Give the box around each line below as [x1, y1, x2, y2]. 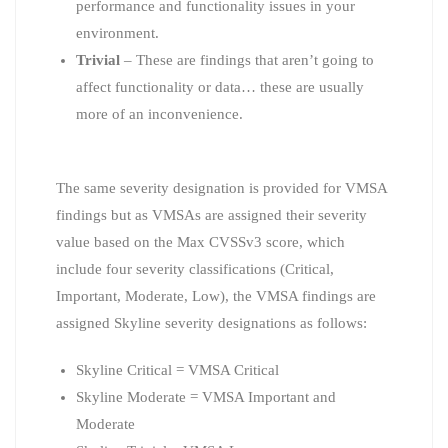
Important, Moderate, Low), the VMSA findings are [56, 287, 376, 304]
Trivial [76, 51, 120, 68]
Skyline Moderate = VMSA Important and [76, 388, 336, 405]
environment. [76, 24, 159, 41]
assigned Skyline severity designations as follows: [56, 314, 367, 331]
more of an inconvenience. [76, 105, 243, 122]
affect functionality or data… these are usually [76, 78, 364, 95]
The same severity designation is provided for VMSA [56, 179, 387, 196]
